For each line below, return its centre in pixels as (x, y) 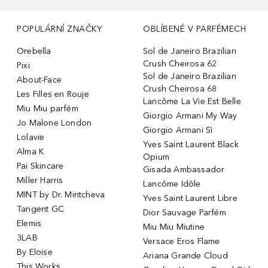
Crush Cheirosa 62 (180, 63)
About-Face (39, 80)
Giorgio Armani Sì (178, 130)
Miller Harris (40, 180)
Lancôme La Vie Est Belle (192, 101)
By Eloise (35, 252)
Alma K (31, 151)
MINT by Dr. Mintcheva (61, 194)
